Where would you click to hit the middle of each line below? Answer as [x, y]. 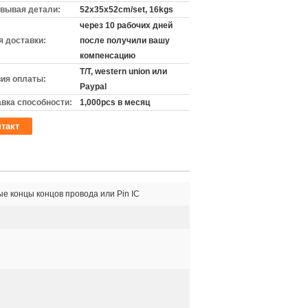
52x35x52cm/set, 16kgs [126, 10]
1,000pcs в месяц [115, 102]
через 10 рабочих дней [126, 25]
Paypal [93, 87]
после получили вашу [125, 41]
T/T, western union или [123, 71]
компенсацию [108, 56]
